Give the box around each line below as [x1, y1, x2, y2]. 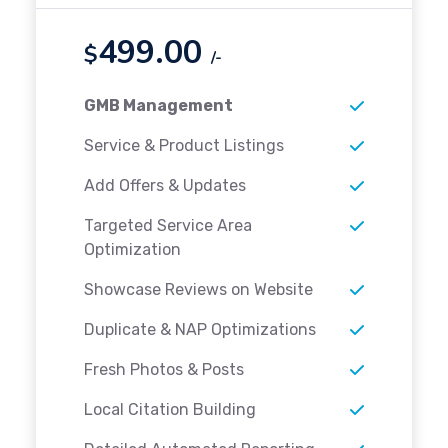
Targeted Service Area [84, 216, 252, 236]
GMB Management [84, 96, 233, 116]
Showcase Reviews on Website [84, 280, 313, 300]
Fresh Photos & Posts [84, 360, 244, 380]
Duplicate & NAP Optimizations [84, 320, 316, 340]
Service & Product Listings [84, 136, 284, 156]
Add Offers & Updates [84, 176, 246, 196]
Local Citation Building [84, 400, 256, 420]
